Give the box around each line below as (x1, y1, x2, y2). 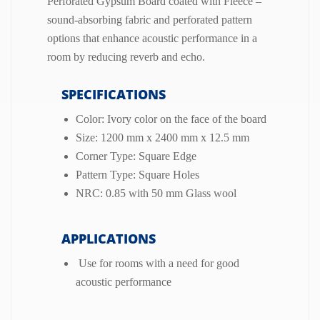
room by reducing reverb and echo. (47, 50, 205, 63)
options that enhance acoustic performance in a (47, 31, 257, 44)
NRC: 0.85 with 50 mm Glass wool (76, 186, 236, 199)
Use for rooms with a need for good (76, 256, 239, 269)
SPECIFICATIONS (47, 85, 166, 103)
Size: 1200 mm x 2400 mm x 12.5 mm (76, 131, 249, 144)
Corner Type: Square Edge (76, 149, 196, 162)
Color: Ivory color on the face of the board (76, 112, 266, 125)
